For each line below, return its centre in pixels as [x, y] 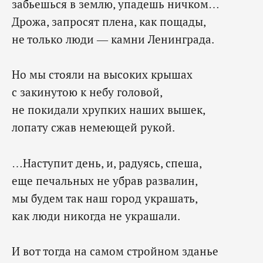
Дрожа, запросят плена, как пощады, [109, 21]
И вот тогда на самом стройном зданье [115, 251]
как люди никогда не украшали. [96, 215]
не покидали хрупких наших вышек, [109, 110]
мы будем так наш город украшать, [105, 198]
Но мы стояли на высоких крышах [102, 75]
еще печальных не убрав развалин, [105, 180]
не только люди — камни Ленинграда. [113, 39]
